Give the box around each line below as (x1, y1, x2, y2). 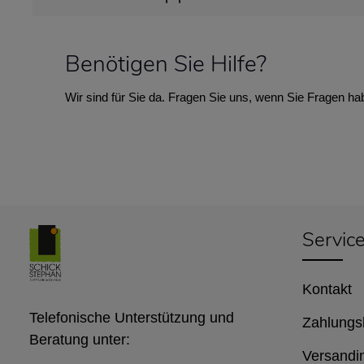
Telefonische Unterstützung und (29, 309, 234, 326)
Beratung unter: (29, 331, 130, 348)
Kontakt (302, 280, 352, 297)
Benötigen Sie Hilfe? (65, 48, 266, 80)
